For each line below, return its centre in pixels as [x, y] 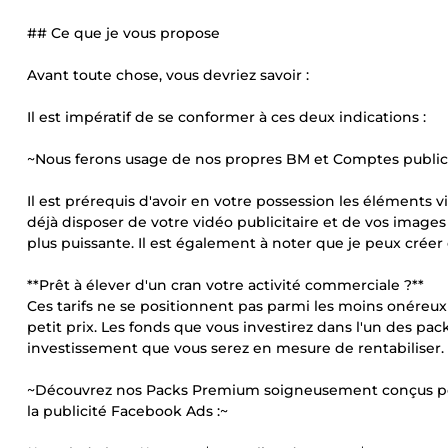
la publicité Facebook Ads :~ [127, 411]
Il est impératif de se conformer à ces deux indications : [226, 117]
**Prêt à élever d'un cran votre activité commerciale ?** [225, 285]
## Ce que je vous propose [123, 33]
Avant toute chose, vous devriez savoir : [168, 75]
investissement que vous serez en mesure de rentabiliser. [235, 348]
